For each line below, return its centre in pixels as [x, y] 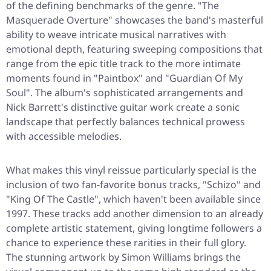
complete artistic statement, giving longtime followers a [134, 228]
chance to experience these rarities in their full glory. [126, 243]
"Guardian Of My [204, 78]
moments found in [50, 78]
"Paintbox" [118, 78]
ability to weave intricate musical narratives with [116, 35]
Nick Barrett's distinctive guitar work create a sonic [123, 107]
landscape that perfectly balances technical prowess [126, 122]
